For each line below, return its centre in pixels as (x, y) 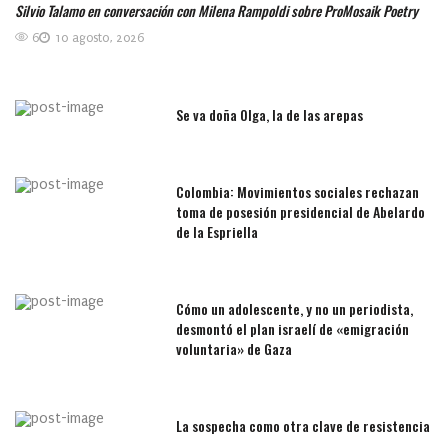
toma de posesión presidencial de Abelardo (301, 211)
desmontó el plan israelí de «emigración (293, 328)
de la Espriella (217, 231)
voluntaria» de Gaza (234, 348)
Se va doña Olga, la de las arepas (270, 114)
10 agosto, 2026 (99, 37)
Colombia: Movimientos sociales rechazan (298, 191)
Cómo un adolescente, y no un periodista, (295, 308)
